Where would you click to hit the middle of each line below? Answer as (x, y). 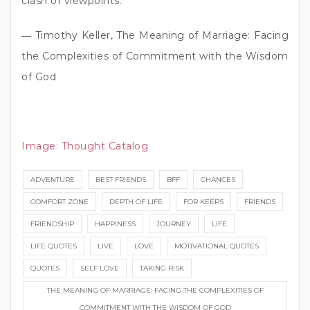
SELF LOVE (100, 268)
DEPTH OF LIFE (136, 201)
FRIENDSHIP (52, 224)
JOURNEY (174, 224)
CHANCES (218, 179)
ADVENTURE (53, 179)
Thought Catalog (104, 146)
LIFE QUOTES (54, 246)
